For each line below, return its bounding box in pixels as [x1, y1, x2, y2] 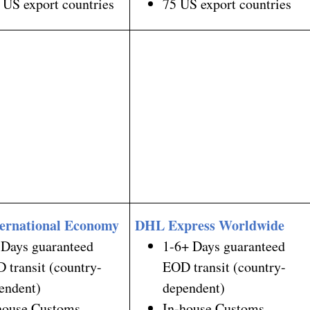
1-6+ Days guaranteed [163, 236, 286, 255]
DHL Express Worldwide [135, 215, 285, 235]
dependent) [163, 277, 226, 297]
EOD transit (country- [163, 257, 286, 276]
